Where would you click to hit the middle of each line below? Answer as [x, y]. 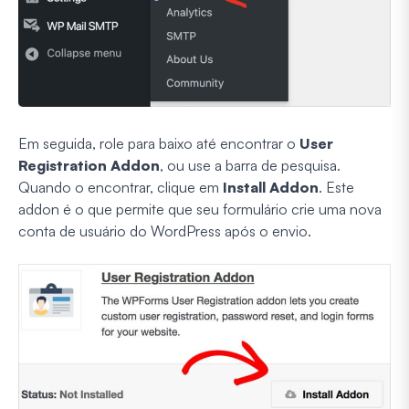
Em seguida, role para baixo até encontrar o [159, 144]
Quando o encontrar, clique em [121, 188]
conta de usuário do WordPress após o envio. [165, 231]
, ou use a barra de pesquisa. [250, 166]
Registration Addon [89, 166]
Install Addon [271, 188]
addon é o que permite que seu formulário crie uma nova [200, 210]
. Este [336, 188]
